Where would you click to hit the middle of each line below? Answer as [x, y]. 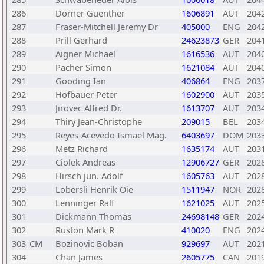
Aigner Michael [85, 54]
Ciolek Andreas [85, 162]
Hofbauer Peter [86, 94]
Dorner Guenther [90, 13]
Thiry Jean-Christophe [99, 121]
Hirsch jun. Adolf [89, 176]
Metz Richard [82, 148]
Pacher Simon [83, 67]
